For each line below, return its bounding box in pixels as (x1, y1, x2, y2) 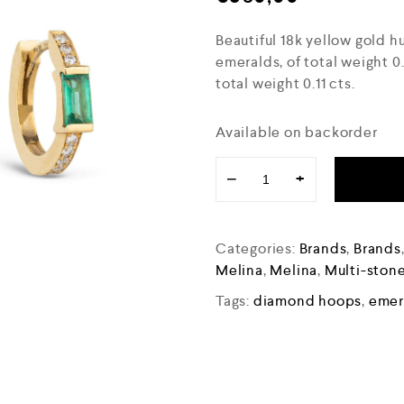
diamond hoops (252, 290, 363, 310)
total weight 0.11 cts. (216, 73, 355, 93)
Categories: (216, 238, 299, 258)
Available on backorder (216, 122, 378, 142)
